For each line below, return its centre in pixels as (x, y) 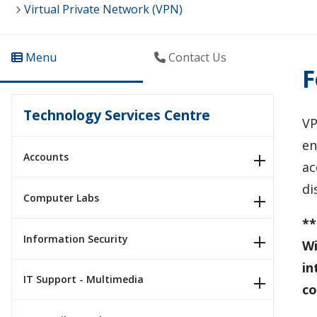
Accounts (46, 157)
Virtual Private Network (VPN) (103, 10)
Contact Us (196, 58)
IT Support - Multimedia (83, 279)
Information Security (76, 238)
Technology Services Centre (117, 115)
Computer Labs (61, 197)
